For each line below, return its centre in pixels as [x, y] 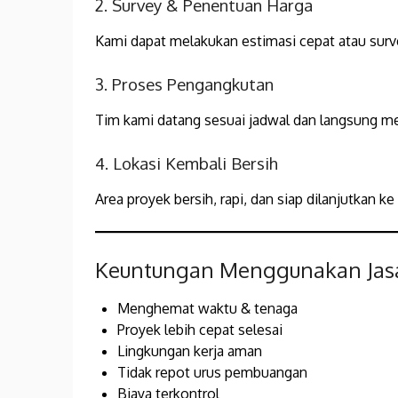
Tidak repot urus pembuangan [212, 373]
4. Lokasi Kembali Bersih [187, 163]
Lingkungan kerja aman [190, 351]
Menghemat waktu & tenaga [207, 309]
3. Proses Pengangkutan [184, 84]
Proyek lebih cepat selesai [200, 330]
